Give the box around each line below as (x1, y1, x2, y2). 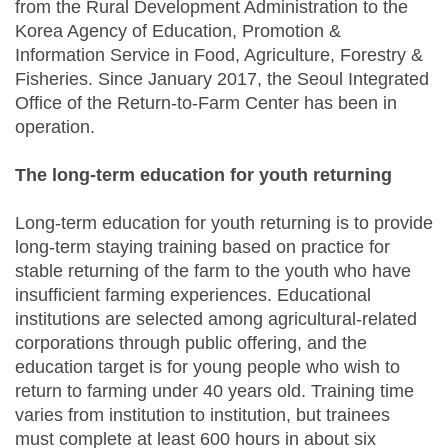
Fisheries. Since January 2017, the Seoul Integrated (15, 69, 429, 90)
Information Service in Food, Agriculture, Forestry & (15, 45, 423, 66)
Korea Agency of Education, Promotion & (15, 21, 341, 42)
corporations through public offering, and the (15, 333, 367, 354)
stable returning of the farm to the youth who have (15, 261, 411, 282)
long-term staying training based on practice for (15, 237, 390, 258)
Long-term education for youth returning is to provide (15, 213, 433, 234)
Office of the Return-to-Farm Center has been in (15, 93, 397, 114)
